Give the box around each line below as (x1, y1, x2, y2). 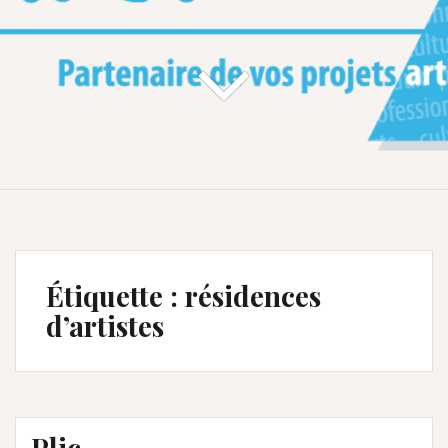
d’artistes (46, 306, 164, 344)
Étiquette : (46, 276, 185, 314)
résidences (185, 276, 321, 314)
